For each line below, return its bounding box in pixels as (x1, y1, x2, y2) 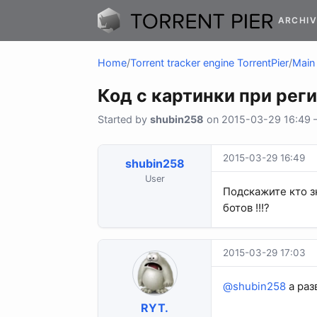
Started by (98, 113, 150, 126)
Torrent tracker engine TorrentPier (130, 57, 289, 69)
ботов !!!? (223, 201, 270, 215)
